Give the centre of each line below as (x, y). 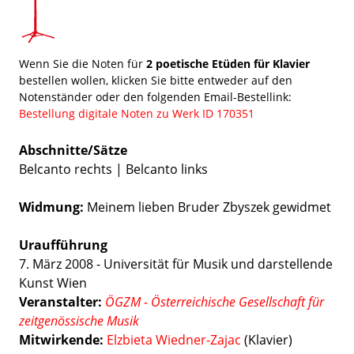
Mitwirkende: (61, 340)
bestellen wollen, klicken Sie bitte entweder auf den (156, 80)
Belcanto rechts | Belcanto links (113, 169)
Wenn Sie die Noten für (83, 64)
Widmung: (53, 207)
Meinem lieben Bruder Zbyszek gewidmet (209, 207)
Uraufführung (63, 245)
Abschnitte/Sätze (73, 150)
